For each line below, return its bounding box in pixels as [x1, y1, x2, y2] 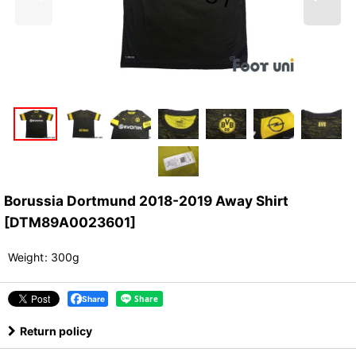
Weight [8, 250, 44, 265]
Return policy [20, 324, 92, 339]
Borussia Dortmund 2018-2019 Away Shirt [4, 192, 288, 210]
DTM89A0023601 [10, 214, 130, 231]
